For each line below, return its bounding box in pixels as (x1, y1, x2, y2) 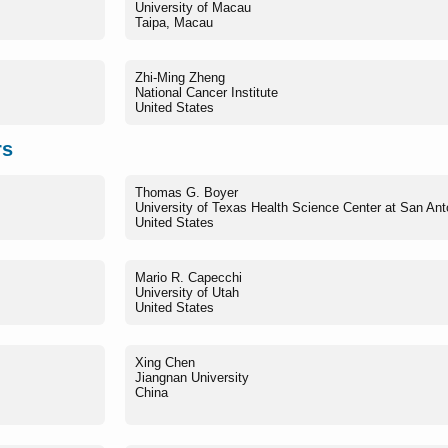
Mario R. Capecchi (135, 269, 242, 285)
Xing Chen (135, 354, 195, 370)
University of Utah (135, 284, 239, 300)
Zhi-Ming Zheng (135, 70, 225, 86)
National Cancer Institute (135, 85, 278, 101)
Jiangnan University (135, 369, 249, 385)
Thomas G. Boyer (135, 184, 238, 200)
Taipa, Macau (135, 15, 213, 31)
